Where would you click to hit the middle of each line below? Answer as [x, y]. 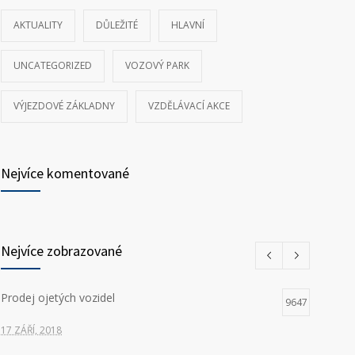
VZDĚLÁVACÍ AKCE [189, 106]
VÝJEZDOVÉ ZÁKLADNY [64, 106]
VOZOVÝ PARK [157, 65]
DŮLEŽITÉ [117, 25]
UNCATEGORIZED [53, 65]
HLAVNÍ [188, 25]
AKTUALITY [38, 25]
